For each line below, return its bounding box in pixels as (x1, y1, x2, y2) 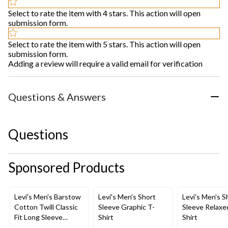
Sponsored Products (8, 159, 125, 176)
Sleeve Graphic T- (98, 203, 155, 212)
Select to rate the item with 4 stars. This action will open (8, 8, 201, 18)
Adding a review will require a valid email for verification (8, 59, 203, 69)
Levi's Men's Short (98, 192, 156, 202)
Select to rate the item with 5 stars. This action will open (8, 39, 201, 49)
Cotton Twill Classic (14, 203, 78, 212)
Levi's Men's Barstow (14, 192, 81, 202)
